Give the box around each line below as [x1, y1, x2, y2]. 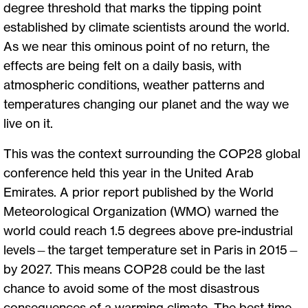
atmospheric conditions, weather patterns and [3, 76, 265, 92]
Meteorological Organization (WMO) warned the [3, 203, 278, 219]
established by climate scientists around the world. [3, 19, 289, 34]
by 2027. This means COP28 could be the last [3, 261, 265, 276]
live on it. [3, 115, 56, 131]
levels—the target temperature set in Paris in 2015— [3, 241, 300, 257]
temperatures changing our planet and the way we [3, 96, 289, 111]
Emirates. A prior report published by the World [3, 184, 274, 199]
